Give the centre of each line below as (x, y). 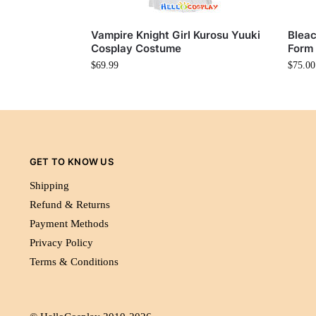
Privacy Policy (61, 242)
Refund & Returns (69, 204)
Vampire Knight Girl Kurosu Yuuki (175, 35)
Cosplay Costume (136, 49)
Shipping (49, 185)
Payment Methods (69, 223)
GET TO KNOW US (72, 162)
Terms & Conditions (74, 261)
